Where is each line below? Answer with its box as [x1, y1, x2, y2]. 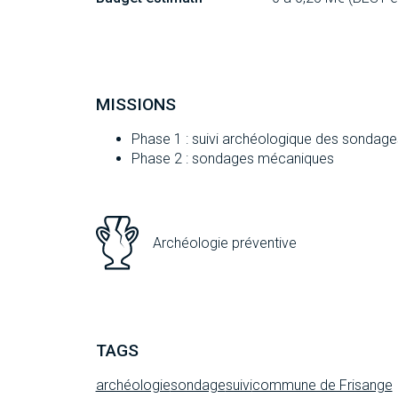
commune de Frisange [251, 377, 393, 394]
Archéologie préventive [152, 234, 297, 251]
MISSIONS [95, 94, 176, 115]
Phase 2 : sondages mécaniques [131, 150, 334, 168]
